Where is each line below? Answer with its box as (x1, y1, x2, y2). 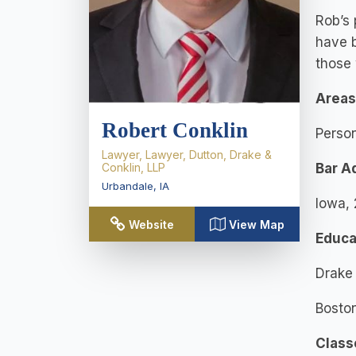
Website (128, 218, 174, 231)
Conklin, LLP (102, 161, 165, 174)
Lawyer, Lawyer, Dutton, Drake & (102, 148, 272, 161)
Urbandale (102, 180, 153, 192)
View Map (228, 218, 284, 231)
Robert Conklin (102, 118, 248, 142)
